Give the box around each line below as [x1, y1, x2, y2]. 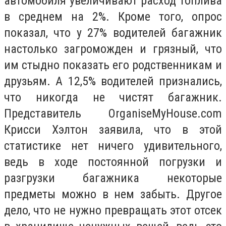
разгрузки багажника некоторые [4, 171, 222, 186]
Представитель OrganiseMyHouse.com [4, 106, 222, 121]
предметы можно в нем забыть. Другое [4, 187, 222, 202]
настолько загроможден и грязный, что [4, 42, 222, 56]
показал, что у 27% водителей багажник [4, 26, 222, 40]
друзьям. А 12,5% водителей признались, [4, 74, 222, 89]
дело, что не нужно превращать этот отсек [4, 203, 222, 218]
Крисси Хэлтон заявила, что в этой [4, 123, 222, 137]
